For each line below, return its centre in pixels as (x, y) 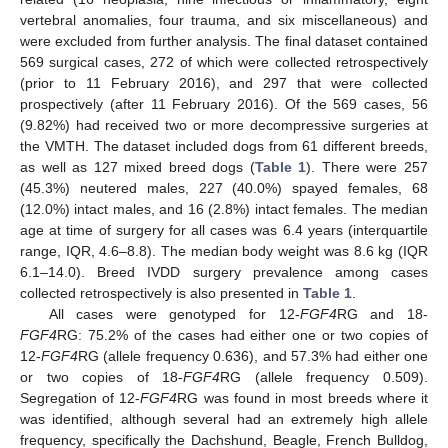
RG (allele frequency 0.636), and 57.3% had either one (253, 355)
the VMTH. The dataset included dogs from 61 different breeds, (224, 145)
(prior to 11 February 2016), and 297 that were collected (224, 82)
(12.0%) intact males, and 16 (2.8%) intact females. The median (224, 208)
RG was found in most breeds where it (303, 397)
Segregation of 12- (80, 397)
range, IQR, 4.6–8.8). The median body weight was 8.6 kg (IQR (224, 250)
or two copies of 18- (102, 376)
